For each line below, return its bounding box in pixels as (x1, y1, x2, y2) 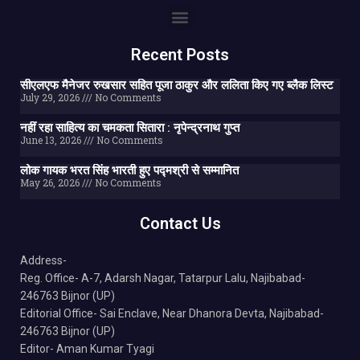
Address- (20, 254, 67, 268)
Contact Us (139, 214, 221, 234)
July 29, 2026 (20, 91, 82, 104)
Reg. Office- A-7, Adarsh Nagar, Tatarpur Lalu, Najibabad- (20, 272, 305, 285)
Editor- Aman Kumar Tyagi (20, 342, 154, 356)
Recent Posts (131, 45, 229, 65)
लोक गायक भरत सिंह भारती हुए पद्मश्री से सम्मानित (20, 163, 239, 178)
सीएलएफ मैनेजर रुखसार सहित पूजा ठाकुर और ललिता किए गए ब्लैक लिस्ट (20, 78, 333, 93)
